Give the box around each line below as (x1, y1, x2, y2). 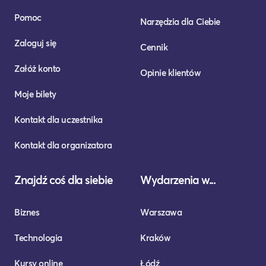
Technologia (14, 232, 62, 244)
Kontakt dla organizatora (14, 139, 112, 151)
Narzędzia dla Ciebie (140, 15, 220, 28)
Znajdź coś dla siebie (14, 172, 113, 188)
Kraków (140, 232, 171, 244)
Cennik (140, 41, 168, 53)
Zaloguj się (14, 37, 56, 49)
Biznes (14, 206, 40, 218)
